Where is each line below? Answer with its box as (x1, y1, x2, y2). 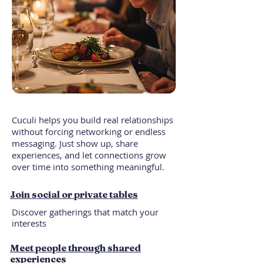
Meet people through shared (10, 242, 141, 254)
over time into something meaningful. (12, 161, 164, 173)
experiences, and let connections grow (12, 149, 166, 161)
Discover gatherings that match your (12, 206, 159, 218)
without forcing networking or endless (12, 126, 166, 137)
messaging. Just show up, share (12, 137, 138, 149)
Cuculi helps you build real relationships (12, 114, 173, 126)
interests (12, 217, 46, 229)
